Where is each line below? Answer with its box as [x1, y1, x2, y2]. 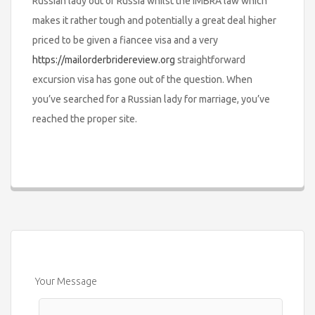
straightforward [175, 53, 245, 65]
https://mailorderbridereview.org [32, 53, 175, 65]
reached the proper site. [32, 112, 137, 124]
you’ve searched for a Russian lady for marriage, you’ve [32, 93, 270, 105]
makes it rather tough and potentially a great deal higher [32, 14, 276, 26]
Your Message [35, 275, 97, 287]
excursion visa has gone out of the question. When [32, 73, 252, 85]
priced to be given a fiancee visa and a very [32, 34, 218, 46]
